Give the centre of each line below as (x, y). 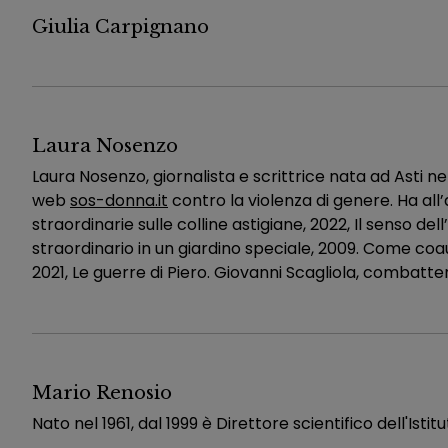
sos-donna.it (119, 200)
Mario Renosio (102, 392)
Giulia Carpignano (120, 26)
